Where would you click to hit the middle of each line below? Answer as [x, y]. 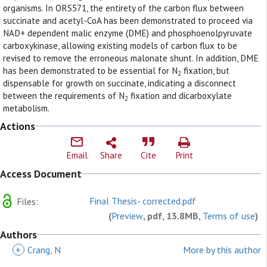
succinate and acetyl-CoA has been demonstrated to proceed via [128, 21]
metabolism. [26, 108]
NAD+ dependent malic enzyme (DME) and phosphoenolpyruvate [128, 33]
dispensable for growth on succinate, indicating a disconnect [119, 83]
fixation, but [205, 71]
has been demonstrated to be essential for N [90, 71]
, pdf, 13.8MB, [173, 215]
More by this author [222, 249]
